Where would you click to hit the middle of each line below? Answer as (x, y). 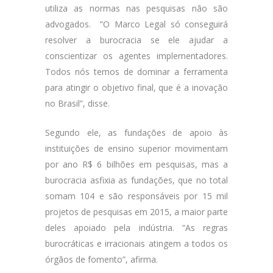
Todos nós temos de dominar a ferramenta (136, 72)
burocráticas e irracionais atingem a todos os (136, 243)
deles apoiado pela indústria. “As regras (136, 228)
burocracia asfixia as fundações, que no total (136, 180)
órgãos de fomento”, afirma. (101, 259)
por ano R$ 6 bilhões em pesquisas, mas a (136, 164)
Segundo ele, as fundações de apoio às (136, 133)
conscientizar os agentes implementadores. (136, 56)
